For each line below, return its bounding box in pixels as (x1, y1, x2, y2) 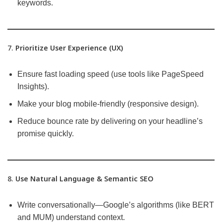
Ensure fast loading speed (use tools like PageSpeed (17, 70, 204, 79)
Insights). (17, 82, 49, 91)
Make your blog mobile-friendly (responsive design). (17, 100, 199, 109)
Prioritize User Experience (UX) (15, 43, 123, 53)
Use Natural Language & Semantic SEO (15, 174, 154, 184)
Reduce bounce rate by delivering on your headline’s (17, 117, 203, 126)
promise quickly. (17, 129, 74, 138)
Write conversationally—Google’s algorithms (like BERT (17, 201, 214, 210)
